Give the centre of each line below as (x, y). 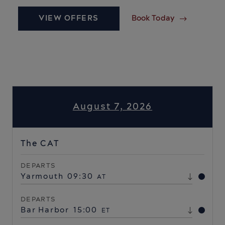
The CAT (40, 144)
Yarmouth (42, 177)
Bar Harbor (45, 210)
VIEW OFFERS (69, 19)
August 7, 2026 (113, 107)
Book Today (153, 19)
